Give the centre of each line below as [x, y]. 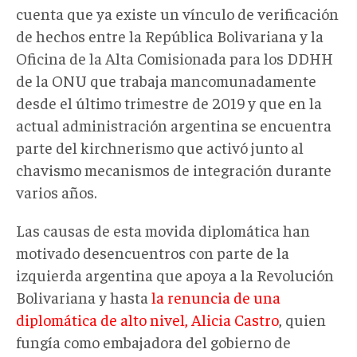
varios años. [56, 191]
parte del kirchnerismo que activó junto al [160, 147]
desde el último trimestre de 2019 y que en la [169, 102]
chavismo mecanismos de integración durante [174, 169]
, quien [302, 319]
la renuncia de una [216, 296]
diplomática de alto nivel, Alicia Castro [147, 319]
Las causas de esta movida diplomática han [163, 229]
